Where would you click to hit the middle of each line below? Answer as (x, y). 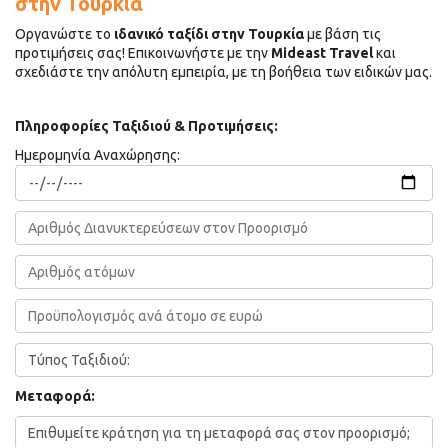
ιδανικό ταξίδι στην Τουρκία (209, 33)
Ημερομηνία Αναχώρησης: (97, 154)
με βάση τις (342, 33)
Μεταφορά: (55, 395)
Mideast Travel (322, 52)
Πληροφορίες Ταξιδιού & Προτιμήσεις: (146, 125)
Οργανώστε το (64, 33)
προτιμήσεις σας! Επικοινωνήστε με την (143, 52)
